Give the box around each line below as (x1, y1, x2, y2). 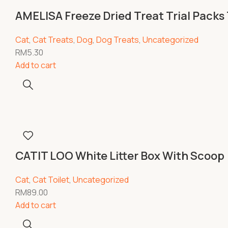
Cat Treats (33, 34, 73, 45)
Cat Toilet (33, 174, 69, 185)
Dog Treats (96, 34, 139, 45)
